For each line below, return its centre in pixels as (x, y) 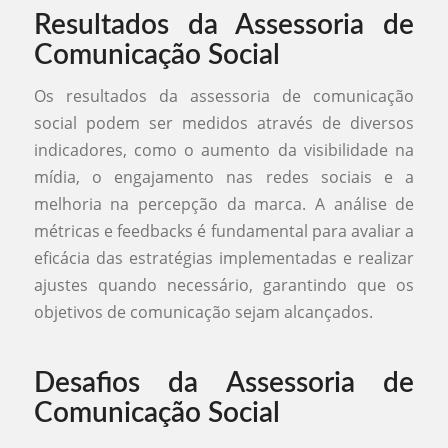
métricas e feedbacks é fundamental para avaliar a (224, 231)
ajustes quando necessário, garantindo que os (224, 285)
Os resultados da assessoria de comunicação (224, 96)
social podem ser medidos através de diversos (224, 123)
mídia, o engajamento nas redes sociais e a (224, 177)
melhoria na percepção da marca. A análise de (224, 204)
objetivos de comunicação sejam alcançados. (203, 312)
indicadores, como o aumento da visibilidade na (224, 150)
